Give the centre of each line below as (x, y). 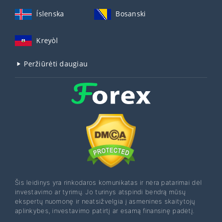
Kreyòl (47, 40)
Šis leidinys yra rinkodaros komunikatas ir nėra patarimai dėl (109, 182)
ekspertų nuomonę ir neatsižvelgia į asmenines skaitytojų (105, 201)
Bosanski (131, 14)
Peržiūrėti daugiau (55, 63)
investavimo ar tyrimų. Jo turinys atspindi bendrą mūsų (100, 192)
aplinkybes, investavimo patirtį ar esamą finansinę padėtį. (105, 210)
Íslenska (50, 14)
